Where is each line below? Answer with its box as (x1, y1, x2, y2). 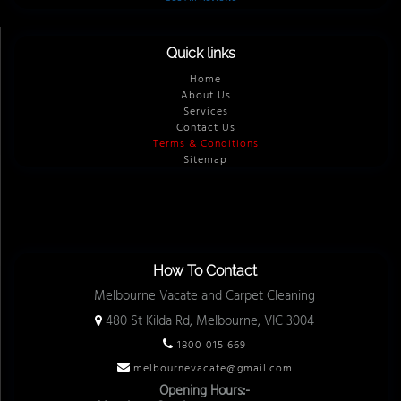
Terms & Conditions (152, 134, 259, 153)
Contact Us (175, 118, 235, 137)
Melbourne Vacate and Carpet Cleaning (94, 285, 315, 307)
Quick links (166, 44, 235, 62)
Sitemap (183, 150, 227, 169)
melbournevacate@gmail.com (129, 359, 293, 378)
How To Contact (152, 261, 257, 279)
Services (183, 102, 228, 121)
